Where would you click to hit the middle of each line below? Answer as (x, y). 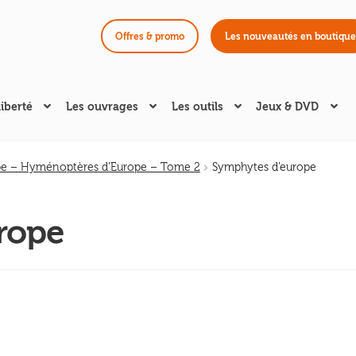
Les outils (197, 107)
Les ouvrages (102, 107)
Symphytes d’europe (264, 168)
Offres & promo (149, 36)
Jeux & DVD (288, 107)
